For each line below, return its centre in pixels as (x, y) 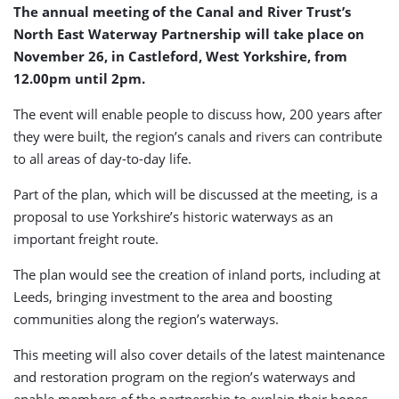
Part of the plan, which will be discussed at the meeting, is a (195, 194)
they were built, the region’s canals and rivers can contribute (198, 136)
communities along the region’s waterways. (146, 319)
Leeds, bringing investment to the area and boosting (173, 297)
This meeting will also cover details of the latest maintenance (199, 354)
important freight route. (86, 239)
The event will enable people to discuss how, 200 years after (198, 114)
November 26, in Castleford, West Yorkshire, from (180, 56)
